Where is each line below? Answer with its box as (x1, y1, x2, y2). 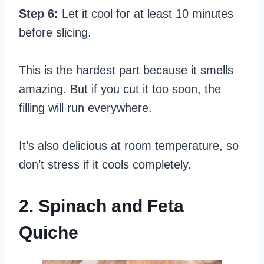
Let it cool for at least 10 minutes (58, 6, 233, 20)
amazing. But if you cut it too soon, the (19, 82, 221, 95)
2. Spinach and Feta (19, 196, 184, 216)
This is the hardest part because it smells (19, 63, 233, 77)
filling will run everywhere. (19, 101, 152, 114)
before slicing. (19, 25, 91, 39)
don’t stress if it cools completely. (19, 157, 192, 171)
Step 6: (19, 6, 58, 20)
